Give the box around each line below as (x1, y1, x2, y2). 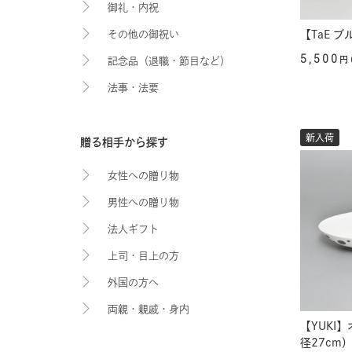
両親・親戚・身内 (108, 304, 189, 314)
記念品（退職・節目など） (108, 56, 230, 66)
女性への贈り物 (108, 170, 179, 181)
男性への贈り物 (108, 197, 179, 207)
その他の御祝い (108, 29, 179, 39)
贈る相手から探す (80, 137, 168, 148)
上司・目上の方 (108, 251, 179, 261)
